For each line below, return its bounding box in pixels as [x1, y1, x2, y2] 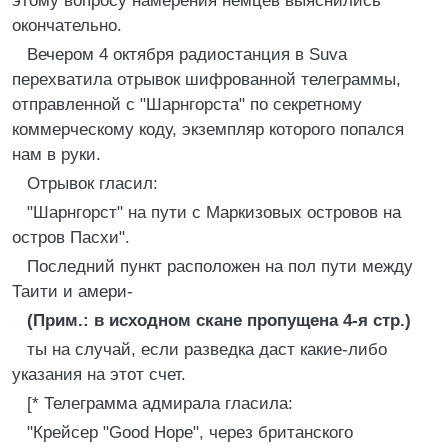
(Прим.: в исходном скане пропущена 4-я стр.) [27, 311, 411, 330]
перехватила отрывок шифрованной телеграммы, [12, 70, 401, 89]
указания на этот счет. [12, 365, 186, 384]
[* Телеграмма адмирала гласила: [27, 394, 293, 413]
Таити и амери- [12, 282, 133, 301]
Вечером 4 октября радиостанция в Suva [27, 45, 347, 64]
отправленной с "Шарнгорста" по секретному [12, 95, 362, 114]
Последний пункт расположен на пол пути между [27, 257, 413, 276]
